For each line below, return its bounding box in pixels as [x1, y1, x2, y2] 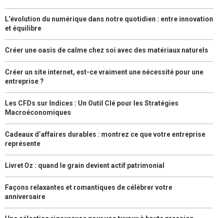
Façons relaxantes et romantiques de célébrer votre [5, 183, 172, 192]
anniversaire [5, 193, 45, 201]
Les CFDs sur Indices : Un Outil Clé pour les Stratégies [5, 99, 179, 108]
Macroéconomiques [5, 109, 71, 117]
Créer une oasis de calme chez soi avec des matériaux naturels [5, 46, 208, 54]
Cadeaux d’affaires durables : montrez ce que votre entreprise [5, 130, 205, 139]
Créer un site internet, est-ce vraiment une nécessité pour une [5, 68, 203, 76]
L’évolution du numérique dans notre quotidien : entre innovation [5, 15, 213, 23]
